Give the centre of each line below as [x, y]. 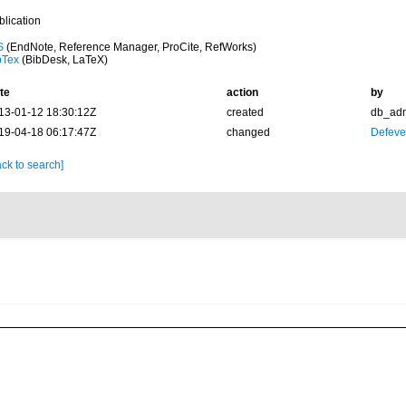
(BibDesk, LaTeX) [63, 60]
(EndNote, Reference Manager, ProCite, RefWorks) [130, 47]
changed [248, 132]
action [242, 92]
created [245, 112]
